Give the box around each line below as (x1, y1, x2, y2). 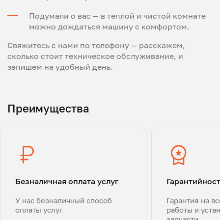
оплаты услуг (15, 205, 63, 214)
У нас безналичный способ (15, 195, 112, 205)
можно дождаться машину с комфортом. (29, 21, 190, 31)
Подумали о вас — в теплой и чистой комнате (29, 10, 206, 21)
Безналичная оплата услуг (15, 176, 118, 186)
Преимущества (7, 101, 89, 115)
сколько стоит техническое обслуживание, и (7, 51, 183, 61)
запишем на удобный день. (7, 61, 113, 72)
